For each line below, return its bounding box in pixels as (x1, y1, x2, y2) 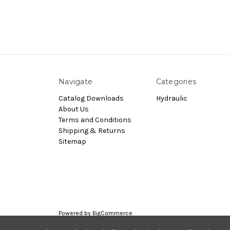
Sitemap (59, 137, 86, 146)
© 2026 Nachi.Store (59, 219, 114, 226)
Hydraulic (156, 94, 187, 103)
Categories (156, 77, 196, 87)
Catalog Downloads (59, 94, 124, 103)
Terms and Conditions (59, 116, 131, 125)
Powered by (59, 209, 92, 217)
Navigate (59, 77, 92, 87)
